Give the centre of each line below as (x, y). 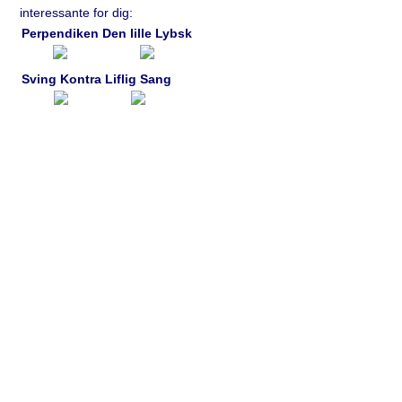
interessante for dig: (76, 13)
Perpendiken (60, 33)
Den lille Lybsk (147, 33)
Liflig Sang (138, 79)
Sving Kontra (61, 79)
